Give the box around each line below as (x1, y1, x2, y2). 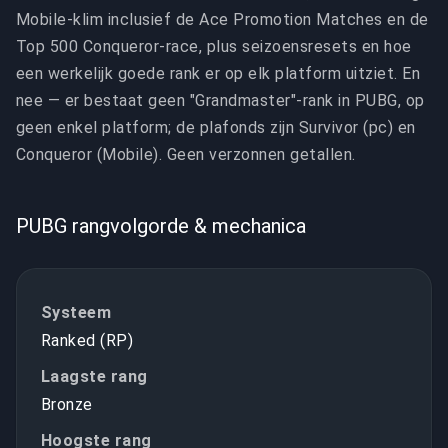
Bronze (41, 395, 93, 414)
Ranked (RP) (41, 331, 134, 350)
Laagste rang (41, 367, 148, 386)
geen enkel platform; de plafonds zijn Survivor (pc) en (16, 118, 416, 137)
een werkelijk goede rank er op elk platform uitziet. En (16, 64, 421, 83)
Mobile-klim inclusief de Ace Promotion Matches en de (16, 10, 429, 29)
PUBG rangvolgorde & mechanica (16, 214, 306, 238)
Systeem (41, 303, 112, 322)
